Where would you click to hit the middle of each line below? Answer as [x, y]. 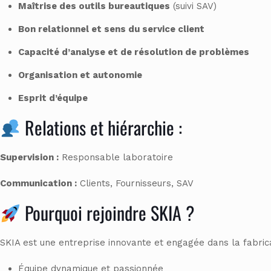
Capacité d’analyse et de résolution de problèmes [134, 52]
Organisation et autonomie [80, 75]
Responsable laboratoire [116, 158]
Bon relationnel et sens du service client [111, 29]
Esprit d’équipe [53, 98]
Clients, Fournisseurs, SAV [135, 184]
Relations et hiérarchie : [102, 128]
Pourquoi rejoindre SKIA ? [108, 213]
